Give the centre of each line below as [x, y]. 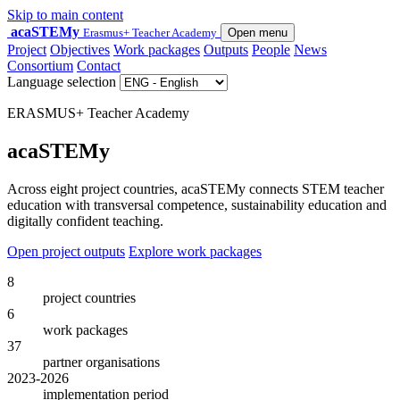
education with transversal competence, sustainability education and [197, 204]
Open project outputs [66, 251]
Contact [99, 66]
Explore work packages [195, 251]
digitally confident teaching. [85, 221]
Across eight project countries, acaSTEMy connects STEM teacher [196, 188]
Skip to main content [65, 15]
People [271, 50]
